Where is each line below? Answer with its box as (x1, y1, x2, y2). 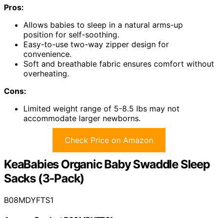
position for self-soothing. (23, 30, 119, 40)
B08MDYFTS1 (4, 195, 54, 205)
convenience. (23, 49, 72, 59)
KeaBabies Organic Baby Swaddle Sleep (4, 157, 210, 172)
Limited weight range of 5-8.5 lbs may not (23, 104, 180, 114)
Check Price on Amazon (65, 135, 153, 145)
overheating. (23, 69, 69, 79)
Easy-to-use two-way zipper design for (23, 39, 169, 50)
